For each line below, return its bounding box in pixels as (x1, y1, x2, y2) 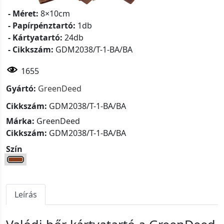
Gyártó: (6, 83, 36, 94)
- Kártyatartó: (8, 32, 62, 43)
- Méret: (8, 8, 38, 19)
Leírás (14, 189, 37, 200)
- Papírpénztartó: (8, 20, 75, 31)
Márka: (6, 115, 34, 127)
